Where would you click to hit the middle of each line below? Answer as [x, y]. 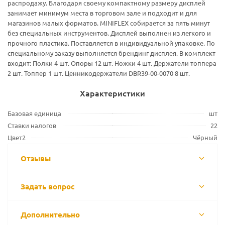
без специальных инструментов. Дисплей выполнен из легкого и [109, 33]
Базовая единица [34, 113]
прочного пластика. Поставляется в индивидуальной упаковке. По [111, 43]
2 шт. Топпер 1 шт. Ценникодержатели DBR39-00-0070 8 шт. [99, 73]
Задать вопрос [48, 186]
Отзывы [36, 158]
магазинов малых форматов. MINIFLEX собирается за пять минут [109, 23]
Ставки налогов [32, 125]
